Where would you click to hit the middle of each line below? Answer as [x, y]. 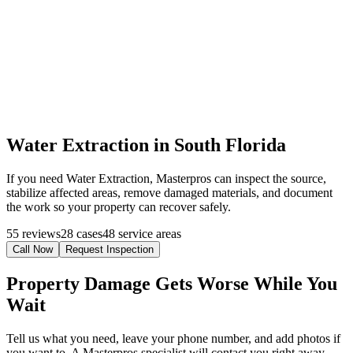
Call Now [33, 250]
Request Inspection [110, 250]
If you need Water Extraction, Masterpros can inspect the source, [166, 179]
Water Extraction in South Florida [146, 145]
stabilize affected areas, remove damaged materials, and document [169, 193]
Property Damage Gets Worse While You [172, 284]
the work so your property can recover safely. [119, 207]
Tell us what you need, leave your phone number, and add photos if [173, 339]
